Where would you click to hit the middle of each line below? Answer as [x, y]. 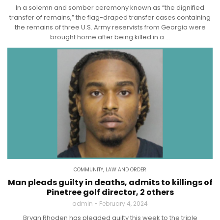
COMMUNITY [88, 170]
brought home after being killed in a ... [110, 37]
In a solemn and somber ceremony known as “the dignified [110, 8]
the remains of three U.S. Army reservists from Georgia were [110, 27]
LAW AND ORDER [126, 170]
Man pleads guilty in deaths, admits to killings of [110, 182]
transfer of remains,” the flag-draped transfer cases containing [110, 17]
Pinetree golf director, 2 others [110, 192]
